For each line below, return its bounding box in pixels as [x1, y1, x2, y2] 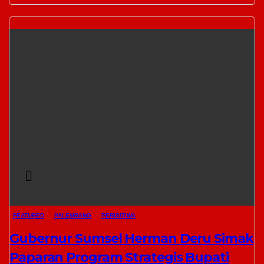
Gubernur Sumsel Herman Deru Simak [9, 230, 253, 246]
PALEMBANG [54, 212, 91, 219]
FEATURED [13, 212, 44, 219]
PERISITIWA [101, 212, 136, 219]
